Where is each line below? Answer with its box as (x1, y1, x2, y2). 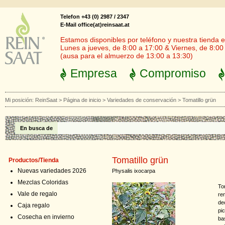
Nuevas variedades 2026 (18, 167, 86, 174)
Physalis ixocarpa (112, 168, 155, 174)
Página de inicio (63, 97, 101, 103)
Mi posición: (5, 97, 35, 103)
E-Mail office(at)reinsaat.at (60, 22, 130, 28)
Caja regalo (18, 202, 50, 209)
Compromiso (140, 67, 206, 80)
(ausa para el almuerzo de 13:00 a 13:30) (60, 52, 193, 60)
